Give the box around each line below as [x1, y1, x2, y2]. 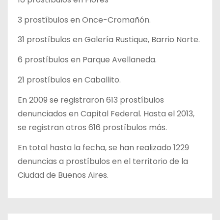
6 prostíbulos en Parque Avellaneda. [18, 54, 157, 66]
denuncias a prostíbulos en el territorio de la [18, 155, 188, 167]
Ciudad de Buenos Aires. [18, 169, 109, 181]
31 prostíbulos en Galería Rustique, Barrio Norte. [18, 34, 200, 46]
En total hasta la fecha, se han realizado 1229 [18, 141, 189, 153]
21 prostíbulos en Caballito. [18, 74, 121, 86]
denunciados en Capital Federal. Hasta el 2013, [18, 108, 194, 119]
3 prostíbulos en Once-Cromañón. [18, 14, 151, 26]
